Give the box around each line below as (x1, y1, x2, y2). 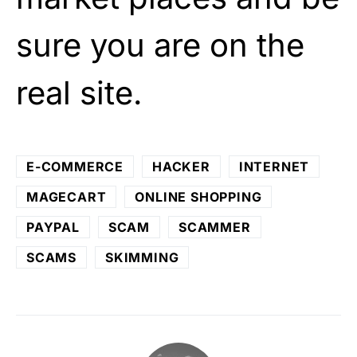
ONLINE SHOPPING (135, 188, 262, 205)
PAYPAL (26, 218, 80, 235)
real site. (16, 73, 143, 112)
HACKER (152, 158, 210, 175)
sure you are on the (16, 25, 304, 65)
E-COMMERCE (26, 158, 124, 175)
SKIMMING (105, 249, 179, 265)
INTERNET (238, 158, 310, 175)
